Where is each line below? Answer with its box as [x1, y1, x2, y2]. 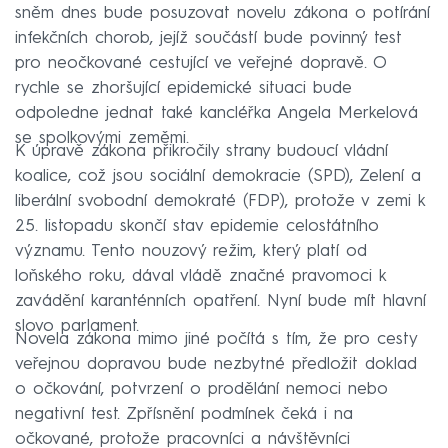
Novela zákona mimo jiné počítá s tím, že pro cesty [15, 330, 417, 348]
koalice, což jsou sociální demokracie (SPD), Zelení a [15, 167, 421, 185]
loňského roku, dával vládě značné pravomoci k [15, 267, 386, 285]
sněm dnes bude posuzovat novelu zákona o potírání [15, 4, 430, 22]
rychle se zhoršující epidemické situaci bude [15, 79, 352, 97]
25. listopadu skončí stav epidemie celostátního [15, 217, 379, 235]
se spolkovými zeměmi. [15, 129, 189, 147]
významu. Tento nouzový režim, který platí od [15, 242, 367, 260]
